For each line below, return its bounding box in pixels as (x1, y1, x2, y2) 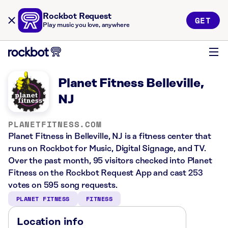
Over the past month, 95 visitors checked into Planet (8, 156, 212, 165)
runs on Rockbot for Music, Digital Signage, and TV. (8, 144, 206, 153)
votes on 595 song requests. (8, 181, 118, 190)
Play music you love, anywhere (43, 22, 130, 28)
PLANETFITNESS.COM (8, 118, 102, 130)
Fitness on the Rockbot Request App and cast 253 (8, 168, 203, 178)
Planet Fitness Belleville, (58, 77, 204, 90)
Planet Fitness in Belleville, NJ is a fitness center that (8, 132, 211, 141)
